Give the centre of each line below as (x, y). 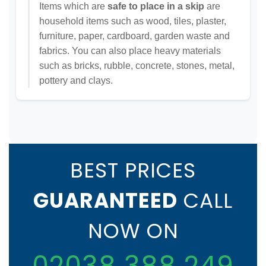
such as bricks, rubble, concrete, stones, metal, (137, 66)
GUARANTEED (105, 201)
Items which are (73, 7)
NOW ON (133, 231)
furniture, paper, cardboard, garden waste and (134, 36)
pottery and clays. (76, 81)
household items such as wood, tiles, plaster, (133, 21)
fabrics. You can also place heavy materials (130, 51)
